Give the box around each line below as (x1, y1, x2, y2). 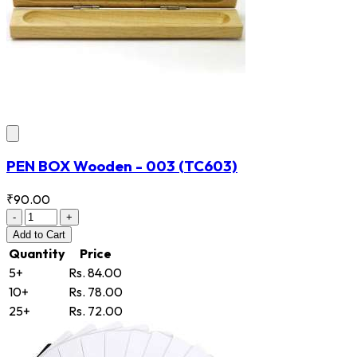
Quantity (9, 245, 65, 261)
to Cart (34, 228, 65, 241)
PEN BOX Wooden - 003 (6, 156, 178, 176)
